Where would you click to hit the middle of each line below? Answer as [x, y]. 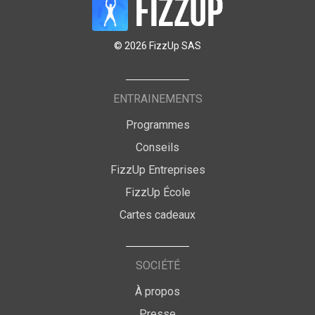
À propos [157, 292]
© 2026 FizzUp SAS [157, 46]
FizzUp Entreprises [157, 170]
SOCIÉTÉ [157, 266]
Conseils [157, 148]
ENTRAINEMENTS [157, 99]
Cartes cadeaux [157, 215]
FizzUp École [157, 193]
